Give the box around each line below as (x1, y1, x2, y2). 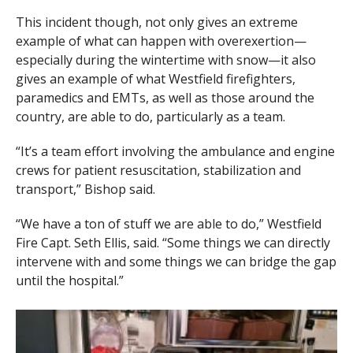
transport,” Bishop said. (15, 180, 155, 199)
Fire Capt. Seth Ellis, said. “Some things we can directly (15, 234, 330, 252)
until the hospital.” (15, 272, 124, 290)
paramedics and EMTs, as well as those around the (15, 89, 314, 107)
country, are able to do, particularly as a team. (15, 108, 285, 126)
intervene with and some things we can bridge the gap (15, 253, 336, 271)
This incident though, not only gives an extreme (15, 13, 298, 32)
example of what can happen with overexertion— (15, 32, 307, 50)
